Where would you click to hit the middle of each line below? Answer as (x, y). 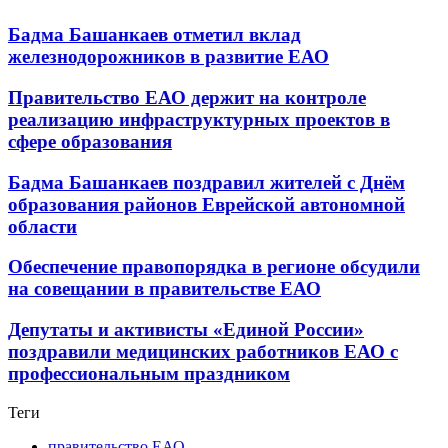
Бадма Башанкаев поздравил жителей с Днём (206, 182)
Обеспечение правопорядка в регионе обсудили (214, 267)
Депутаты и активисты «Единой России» (186, 330)
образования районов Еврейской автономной (206, 204)
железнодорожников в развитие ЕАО (168, 57)
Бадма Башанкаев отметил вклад (154, 35)
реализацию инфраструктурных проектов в (199, 119)
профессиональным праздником (149, 374)
